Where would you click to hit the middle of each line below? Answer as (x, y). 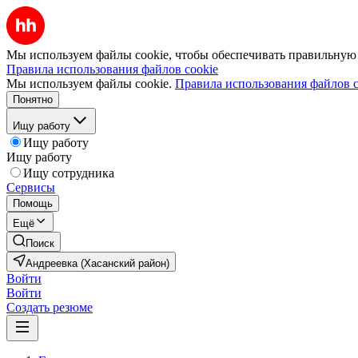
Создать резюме (50, 307)
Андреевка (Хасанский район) (97, 263)
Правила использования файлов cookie (112, 69)
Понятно (33, 99)
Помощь (33, 203)
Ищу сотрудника (69, 173)
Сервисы (31, 187)
